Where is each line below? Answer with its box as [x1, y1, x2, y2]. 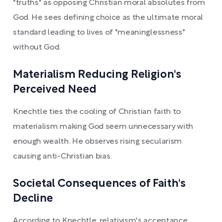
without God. [13, 44, 61, 51]
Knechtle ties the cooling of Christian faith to [13, 108, 181, 115]
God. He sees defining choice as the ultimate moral [13, 14, 203, 21]
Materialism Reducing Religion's [13, 69, 181, 80]
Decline [13, 193, 53, 204]
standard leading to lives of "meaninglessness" [13, 29, 185, 36]
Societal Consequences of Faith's [13, 178, 186, 189]
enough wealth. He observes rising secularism [13, 138, 182, 145]
